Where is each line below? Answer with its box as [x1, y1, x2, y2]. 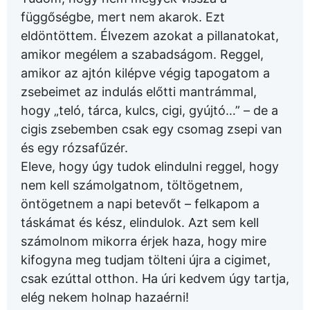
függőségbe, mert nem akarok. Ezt [21, 10, 225, 25]
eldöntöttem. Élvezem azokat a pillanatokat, [21, 28, 279, 44]
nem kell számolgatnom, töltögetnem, [21, 178, 243, 193]
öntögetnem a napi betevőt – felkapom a [21, 197, 259, 212]
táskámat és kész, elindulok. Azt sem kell [21, 215, 259, 230]
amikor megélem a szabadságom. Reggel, [21, 47, 264, 62]
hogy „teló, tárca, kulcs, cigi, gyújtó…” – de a [21, 103, 278, 118]
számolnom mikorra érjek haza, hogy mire [21, 234, 266, 249]
